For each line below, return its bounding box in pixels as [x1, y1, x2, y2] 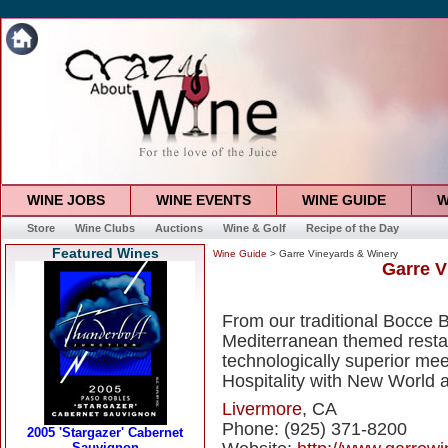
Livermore [222, 399, 302, 419]
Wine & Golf [222, 222, 286, 234]
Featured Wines [51, 245, 159, 261]
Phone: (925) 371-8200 [222, 419, 407, 439]
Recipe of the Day [305, 222, 399, 234]
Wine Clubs [74, 222, 135, 234]
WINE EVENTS [155, 192, 251, 208]
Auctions [154, 222, 203, 234]
